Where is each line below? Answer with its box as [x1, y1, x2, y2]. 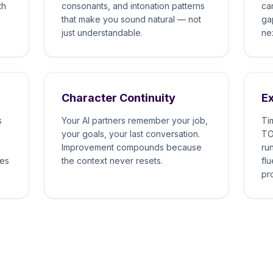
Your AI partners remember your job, [62, 115, 208, 126]
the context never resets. [62, 155, 163, 166]
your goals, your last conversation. [62, 128, 200, 139]
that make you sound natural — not [62, 13, 201, 24]
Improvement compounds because [62, 141, 202, 152]
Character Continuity [62, 91, 175, 104]
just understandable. [62, 27, 143, 38]
